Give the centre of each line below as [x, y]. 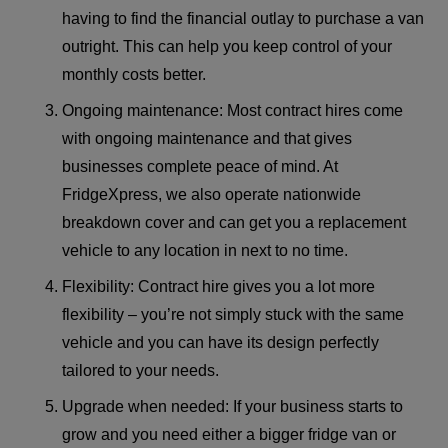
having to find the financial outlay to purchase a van [243, 19]
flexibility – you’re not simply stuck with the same [233, 315]
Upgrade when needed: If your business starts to [233, 407]
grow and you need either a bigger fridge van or [229, 435]
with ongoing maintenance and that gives [207, 139]
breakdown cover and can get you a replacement [234, 223]
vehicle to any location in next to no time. [205, 251]
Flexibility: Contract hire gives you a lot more [219, 287]
